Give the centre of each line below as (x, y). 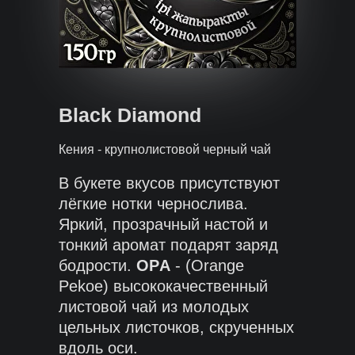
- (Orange (207, 265)
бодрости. (97, 265)
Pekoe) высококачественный (163, 286)
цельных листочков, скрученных (176, 327)
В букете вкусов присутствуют (169, 183)
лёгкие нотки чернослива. (153, 204)
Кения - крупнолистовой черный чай (165, 149)
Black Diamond (130, 115)
